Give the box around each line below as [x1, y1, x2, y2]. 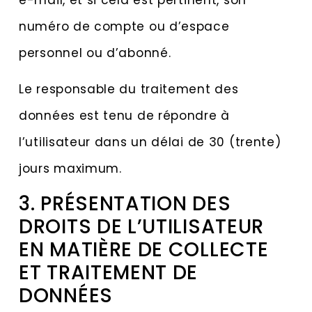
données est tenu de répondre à [19, 107, 230, 125]
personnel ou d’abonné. [19, 44, 171, 61]
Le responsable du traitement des [19, 81, 239, 98]
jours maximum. [19, 160, 122, 178]
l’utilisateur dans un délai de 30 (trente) [19, 134, 281, 151]
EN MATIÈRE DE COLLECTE [19, 235, 269, 263]
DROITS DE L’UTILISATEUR [19, 212, 265, 240]
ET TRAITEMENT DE [19, 258, 198, 286]
